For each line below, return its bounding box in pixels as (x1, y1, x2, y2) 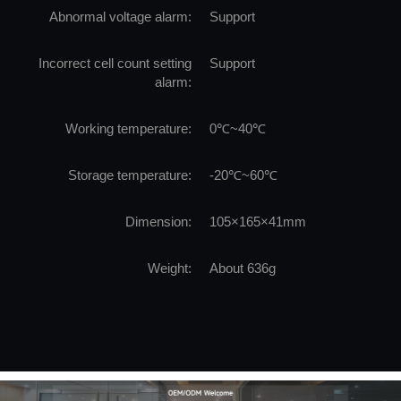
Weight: (148, 260, 192, 276)
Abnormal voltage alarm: (49, 8, 192, 24)
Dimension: (125, 213, 192, 229)
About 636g (209, 260, 276, 276)
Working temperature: (65, 120, 192, 136)
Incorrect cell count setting (38, 55, 192, 71)
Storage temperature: (68, 166, 192, 183)
